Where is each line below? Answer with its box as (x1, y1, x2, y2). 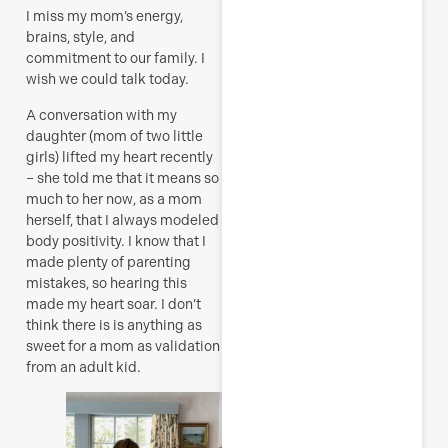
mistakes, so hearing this (26, 274, 187, 291)
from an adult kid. (26, 358, 141, 375)
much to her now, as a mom (26, 190, 202, 207)
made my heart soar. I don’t (26, 295, 201, 312)
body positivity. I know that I (26, 232, 206, 249)
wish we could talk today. (26, 71, 189, 88)
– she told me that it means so (26, 169, 219, 186)
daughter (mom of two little (26, 127, 203, 144)
